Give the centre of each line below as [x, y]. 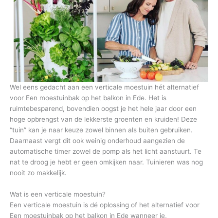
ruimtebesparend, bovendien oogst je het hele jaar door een [103, 108]
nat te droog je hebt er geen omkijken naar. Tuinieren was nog [106, 162]
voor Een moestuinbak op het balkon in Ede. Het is [88, 98]
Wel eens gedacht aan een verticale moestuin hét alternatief [104, 87]
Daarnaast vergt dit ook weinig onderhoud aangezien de [97, 140]
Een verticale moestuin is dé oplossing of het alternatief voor [105, 205]
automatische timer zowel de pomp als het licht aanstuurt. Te [106, 151]
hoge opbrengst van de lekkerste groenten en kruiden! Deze [103, 119]
